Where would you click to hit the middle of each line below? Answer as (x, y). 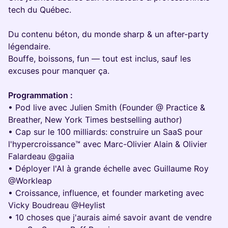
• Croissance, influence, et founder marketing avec (106, 193)
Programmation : (40, 95)
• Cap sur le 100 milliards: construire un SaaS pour (105, 132)
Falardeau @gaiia (41, 156)
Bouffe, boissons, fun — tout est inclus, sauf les (99, 59)
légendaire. (29, 46)
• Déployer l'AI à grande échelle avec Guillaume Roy (108, 168)
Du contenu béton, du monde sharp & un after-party (108, 34)
